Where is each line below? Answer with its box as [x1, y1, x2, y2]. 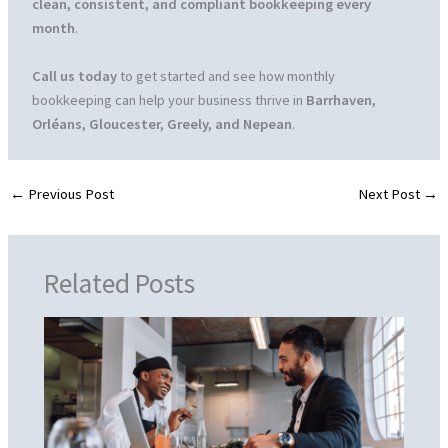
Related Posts [44, 266, 196, 301]
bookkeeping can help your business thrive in [31, 90, 306, 109]
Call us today [31, 66, 117, 85]
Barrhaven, [305, 90, 376, 109]
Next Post [358, 184, 424, 203]
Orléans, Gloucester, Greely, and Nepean [31, 114, 292, 133]
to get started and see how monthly [116, 66, 335, 85]
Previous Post [24, 184, 114, 203]
